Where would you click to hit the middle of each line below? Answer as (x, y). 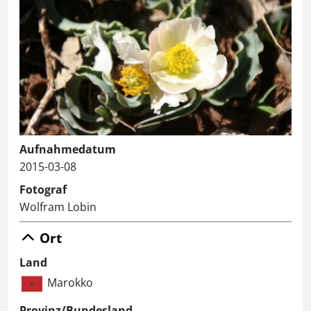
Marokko (70, 283)
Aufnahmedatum (68, 150)
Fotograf (43, 190)
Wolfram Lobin (58, 207)
